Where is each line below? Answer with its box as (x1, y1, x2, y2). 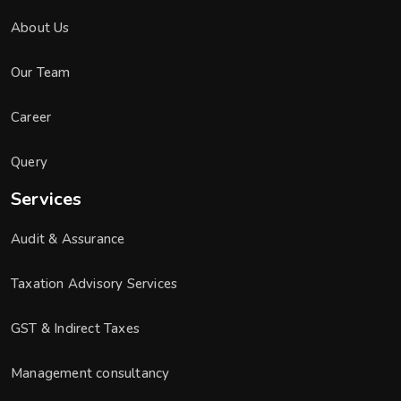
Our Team (11, 64, 71, 81)
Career (11, 108, 52, 126)
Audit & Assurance (11, 230, 125, 248)
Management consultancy (11, 364, 170, 382)
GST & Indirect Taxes (11, 320, 140, 337)
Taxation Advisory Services (11, 275, 178, 293)
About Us (11, 19, 70, 37)
